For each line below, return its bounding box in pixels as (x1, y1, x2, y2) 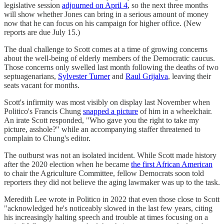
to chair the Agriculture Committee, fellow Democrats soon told (4, 168, 204, 177)
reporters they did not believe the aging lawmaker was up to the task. (4, 177, 220, 186)
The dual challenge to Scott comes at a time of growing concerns (4, 44, 207, 53)
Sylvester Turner (58, 71, 110, 80)
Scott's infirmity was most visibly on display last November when (4, 97, 210, 106)
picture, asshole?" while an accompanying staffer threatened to (4, 124, 200, 133)
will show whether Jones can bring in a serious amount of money (4, 9, 208, 18)
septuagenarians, (4, 71, 58, 80)
